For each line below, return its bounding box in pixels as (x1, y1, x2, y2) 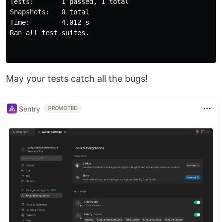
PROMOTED (48, 105, 78, 112)
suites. (61, 29, 89, 37)
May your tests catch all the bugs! (6, 73, 148, 84)
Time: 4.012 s (10, 18, 89, 27)
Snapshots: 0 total (10, 8, 89, 16)
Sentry (19, 104, 40, 113)
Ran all (10, 29, 42, 37)
